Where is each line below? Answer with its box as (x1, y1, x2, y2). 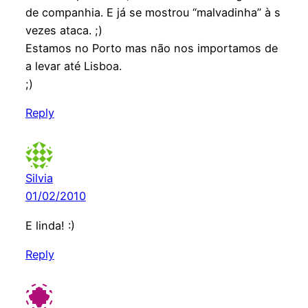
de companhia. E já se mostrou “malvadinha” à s (25, 5, 280, 20)
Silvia (25, 171, 53, 186)
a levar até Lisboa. (25, 59, 122, 74)
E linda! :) (25, 218, 75, 232)
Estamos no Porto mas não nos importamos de (25, 41, 278, 56)
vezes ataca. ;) (25, 23, 102, 38)
